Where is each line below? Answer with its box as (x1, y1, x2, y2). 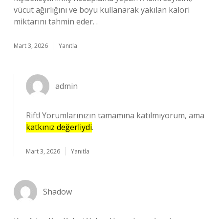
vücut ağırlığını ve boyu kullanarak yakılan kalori (14, 4, 190, 15)
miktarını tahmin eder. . (14, 16, 98, 27)
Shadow (43, 186, 72, 197)
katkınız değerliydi (26, 122, 92, 132)
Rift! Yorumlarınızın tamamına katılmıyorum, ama (26, 110, 204, 121)
